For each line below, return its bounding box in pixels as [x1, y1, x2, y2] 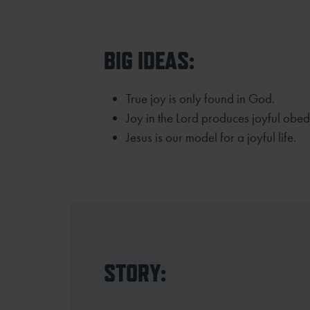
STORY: [104, 257, 166, 287]
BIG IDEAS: [104, 45, 194, 75]
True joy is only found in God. [126, 89, 275, 107]
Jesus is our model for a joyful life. [126, 128, 296, 146]
